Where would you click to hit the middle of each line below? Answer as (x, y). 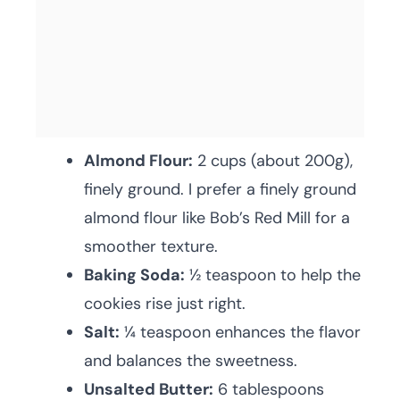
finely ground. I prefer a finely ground (220, 189)
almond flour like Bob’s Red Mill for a (217, 218)
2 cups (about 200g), (273, 161)
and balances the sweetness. (191, 361)
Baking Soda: (134, 275)
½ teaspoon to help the (273, 275)
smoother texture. (151, 246)
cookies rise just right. (165, 304)
